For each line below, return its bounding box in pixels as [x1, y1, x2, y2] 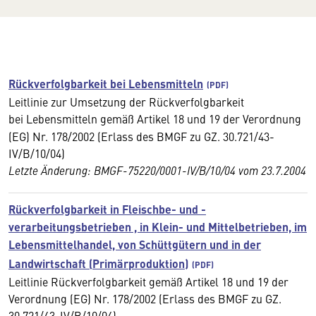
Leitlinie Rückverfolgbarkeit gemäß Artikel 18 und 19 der [8, 274, 288, 289]
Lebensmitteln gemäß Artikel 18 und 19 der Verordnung [26, 111, 301, 126]
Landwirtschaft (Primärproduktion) [8, 255, 188, 272]
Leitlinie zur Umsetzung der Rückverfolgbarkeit [8, 94, 244, 109]
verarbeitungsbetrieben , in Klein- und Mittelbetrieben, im [8, 219, 307, 235]
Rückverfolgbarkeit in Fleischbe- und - [8, 201, 206, 217]
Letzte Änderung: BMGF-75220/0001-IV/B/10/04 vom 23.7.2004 [8, 162, 306, 178]
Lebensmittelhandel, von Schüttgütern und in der [8, 236, 261, 253]
